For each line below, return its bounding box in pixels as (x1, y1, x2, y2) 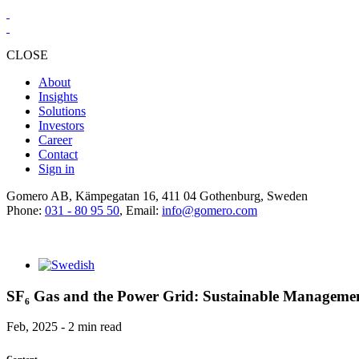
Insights (38, 90, 78, 103)
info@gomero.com (162, 204, 257, 217)
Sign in (38, 162, 75, 175)
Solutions (38, 104, 86, 118)
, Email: (119, 204, 162, 217)
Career (38, 133, 72, 147)
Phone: (6, 204, 45, 217)
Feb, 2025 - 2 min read (6, 320, 122, 334)
